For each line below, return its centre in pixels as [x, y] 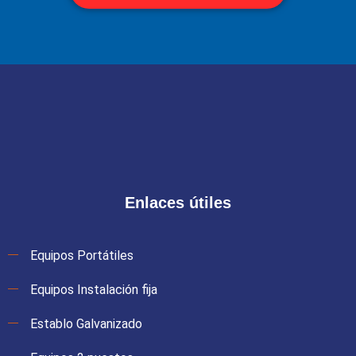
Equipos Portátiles [82, 256]
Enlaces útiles [178, 203]
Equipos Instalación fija [94, 290]
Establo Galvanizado [86, 324]
